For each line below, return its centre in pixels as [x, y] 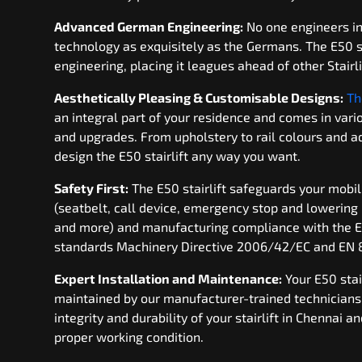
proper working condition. [129, 336]
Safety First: [92, 187]
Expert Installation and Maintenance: [168, 278]
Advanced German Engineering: [149, 26]
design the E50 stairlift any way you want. [178, 155]
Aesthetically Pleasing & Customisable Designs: [199, 97]
